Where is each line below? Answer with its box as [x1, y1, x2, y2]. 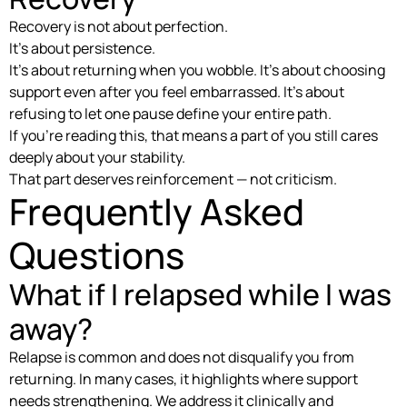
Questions [9, 229, 184, 280]
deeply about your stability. [9, 146, 185, 167]
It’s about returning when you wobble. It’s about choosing [9, 59, 385, 80]
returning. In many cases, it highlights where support [9, 368, 358, 389]
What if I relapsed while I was [9, 273, 392, 314]
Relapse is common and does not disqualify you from [9, 346, 354, 367]
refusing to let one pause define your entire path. [9, 103, 332, 124]
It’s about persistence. [9, 37, 155, 58]
